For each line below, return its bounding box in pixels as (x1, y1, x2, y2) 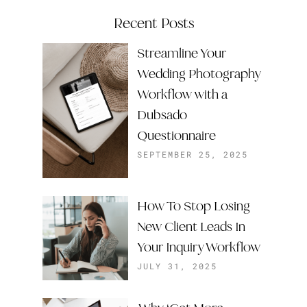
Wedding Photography (137, 65, 261, 82)
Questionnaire (137, 127, 216, 144)
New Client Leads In (137, 218, 245, 235)
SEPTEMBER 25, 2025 (137, 149, 248, 160)
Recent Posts (113, 14, 194, 32)
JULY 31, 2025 (137, 260, 217, 271)
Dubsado (137, 106, 187, 123)
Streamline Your (137, 45, 226, 62)
